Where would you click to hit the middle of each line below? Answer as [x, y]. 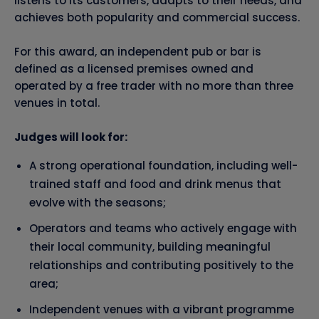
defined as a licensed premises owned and [134, 69]
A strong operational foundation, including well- [163, 166]
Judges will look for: [71, 137]
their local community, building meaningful [150, 247]
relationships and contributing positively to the [161, 266]
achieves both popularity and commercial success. [157, 18]
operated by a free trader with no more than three [154, 86]
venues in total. [57, 103]
